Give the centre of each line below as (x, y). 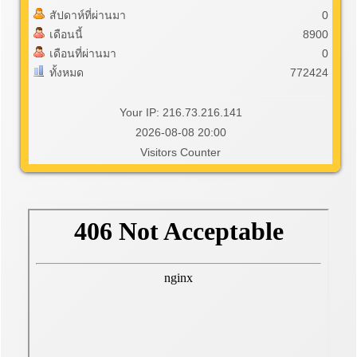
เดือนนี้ (66, 34)
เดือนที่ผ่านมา (83, 53)
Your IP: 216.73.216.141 (180, 112)
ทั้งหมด (67, 73)
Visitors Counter (180, 152)
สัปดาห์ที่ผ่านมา (88, 15)
